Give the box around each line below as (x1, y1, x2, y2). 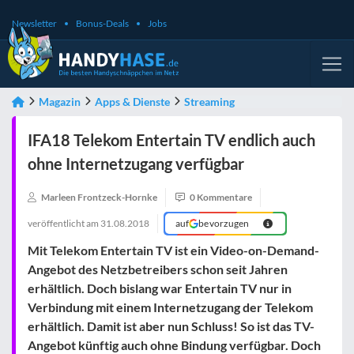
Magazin (39, 95, 81, 108)
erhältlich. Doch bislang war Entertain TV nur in (28, 281, 292, 296)
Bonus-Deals (76, 17, 129, 29)
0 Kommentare (190, 191, 252, 203)
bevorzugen (198, 217, 250, 229)
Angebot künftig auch (28, 337, 150, 352)
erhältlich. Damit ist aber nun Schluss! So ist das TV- (28, 318, 314, 333)
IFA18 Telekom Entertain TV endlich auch (28, 130, 315, 149)
